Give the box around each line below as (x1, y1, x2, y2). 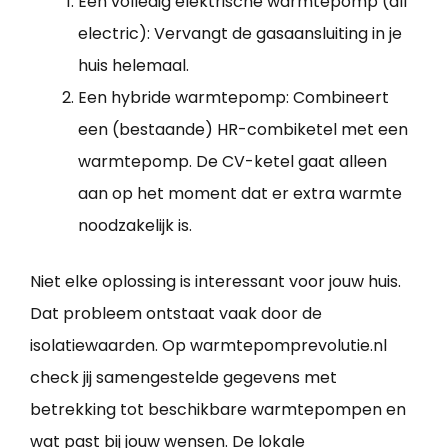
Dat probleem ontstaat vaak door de (30, 302, 322, 326)
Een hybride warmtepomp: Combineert (78, 86, 389, 110)
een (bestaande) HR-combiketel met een (78, 118, 408, 142)
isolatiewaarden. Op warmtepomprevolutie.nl (30, 334, 387, 358)
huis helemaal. (78, 54, 189, 78)
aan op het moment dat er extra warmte (78, 182, 402, 206)
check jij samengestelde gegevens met (30, 366, 337, 390)
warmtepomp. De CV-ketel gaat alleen (78, 150, 387, 174)
